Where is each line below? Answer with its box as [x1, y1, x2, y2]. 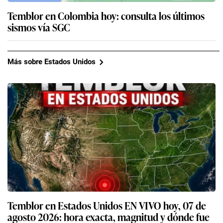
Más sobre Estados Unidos [7, 57, 96, 67]
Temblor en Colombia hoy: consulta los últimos [7, 7, 205, 23]
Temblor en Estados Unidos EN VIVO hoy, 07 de [7, 197, 206, 213]
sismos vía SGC [7, 19, 70, 34]
